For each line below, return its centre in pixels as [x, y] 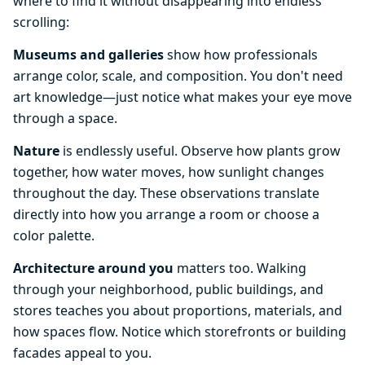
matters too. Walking [240, 268]
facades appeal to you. [82, 353]
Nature [36, 151]
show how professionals [241, 55]
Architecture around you [93, 268]
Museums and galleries [88, 55]
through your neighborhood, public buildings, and [168, 289]
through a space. [65, 118]
